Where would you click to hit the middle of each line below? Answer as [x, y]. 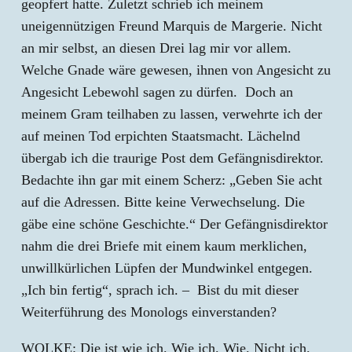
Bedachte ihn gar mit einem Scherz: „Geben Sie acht [172, 180]
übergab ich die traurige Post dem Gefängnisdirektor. [172, 158]
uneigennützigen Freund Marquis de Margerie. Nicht [172, 26]
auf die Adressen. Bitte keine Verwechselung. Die [163, 202]
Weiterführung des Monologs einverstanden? [149, 312]
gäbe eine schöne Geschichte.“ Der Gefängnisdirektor [174, 224]
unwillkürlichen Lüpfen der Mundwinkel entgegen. [167, 268]
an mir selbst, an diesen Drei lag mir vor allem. [156, 48]
